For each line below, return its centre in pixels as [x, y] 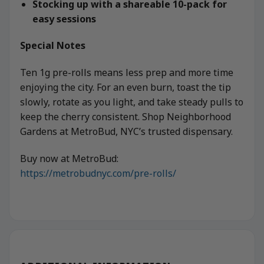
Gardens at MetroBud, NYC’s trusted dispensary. [126, 132]
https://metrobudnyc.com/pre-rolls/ [98, 174]
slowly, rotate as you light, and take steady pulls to [132, 102]
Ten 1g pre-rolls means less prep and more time [127, 73]
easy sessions [64, 19]
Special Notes [53, 46]
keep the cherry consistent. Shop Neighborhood [126, 117]
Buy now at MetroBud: [69, 159]
